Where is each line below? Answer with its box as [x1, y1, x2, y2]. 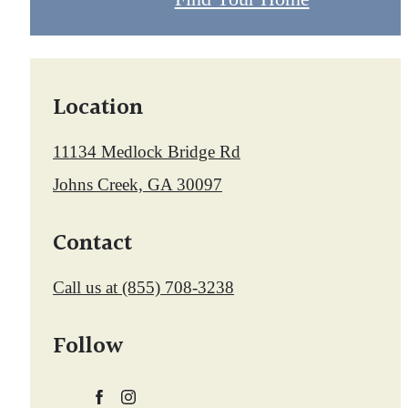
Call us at [53, 278, 117, 298]
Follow [53, 328, 123, 365]
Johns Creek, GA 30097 [53, 175, 222, 195]
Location [53, 89, 143, 127]
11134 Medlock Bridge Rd [53, 142, 240, 162]
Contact [53, 225, 132, 262]
